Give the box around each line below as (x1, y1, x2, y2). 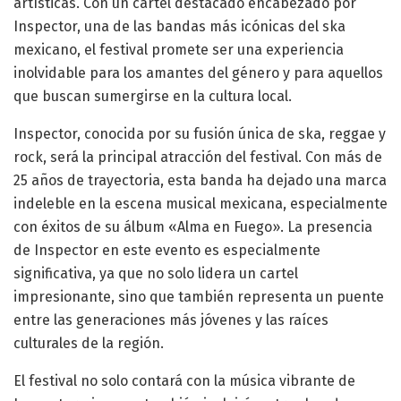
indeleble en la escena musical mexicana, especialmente (13, 194, 388, 212)
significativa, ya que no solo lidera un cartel (13, 264, 298, 282)
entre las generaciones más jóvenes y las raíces (13, 311, 328, 328)
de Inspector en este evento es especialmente (13, 241, 320, 259)
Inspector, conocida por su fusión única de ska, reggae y (13, 124, 386, 142)
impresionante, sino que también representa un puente (13, 287, 384, 305)
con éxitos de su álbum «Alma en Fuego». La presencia (13, 218, 372, 235)
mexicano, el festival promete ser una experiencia (13, 40, 344, 58)
